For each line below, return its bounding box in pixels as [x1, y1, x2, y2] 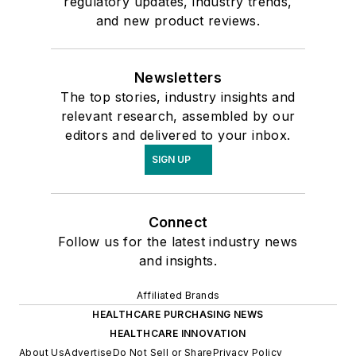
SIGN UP [151, 153, 191, 165]
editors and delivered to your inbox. [65, 126, 291, 143]
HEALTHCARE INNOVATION [110, 327, 246, 339]
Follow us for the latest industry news [58, 233, 298, 250]
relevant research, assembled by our [60, 107, 296, 124]
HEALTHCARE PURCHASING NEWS [92, 308, 264, 320]
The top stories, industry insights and [60, 88, 296, 105]
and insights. [138, 252, 218, 269]
